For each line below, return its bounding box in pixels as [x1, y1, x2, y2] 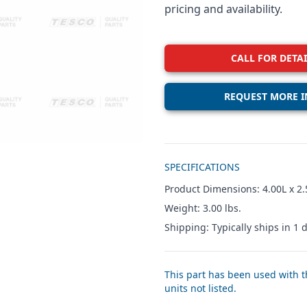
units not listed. [164, 282, 236, 295]
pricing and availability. [164, 1, 282, 16]
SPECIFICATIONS [164, 160, 240, 173]
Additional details [164, 143, 254, 158]
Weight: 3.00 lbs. [164, 201, 241, 214]
